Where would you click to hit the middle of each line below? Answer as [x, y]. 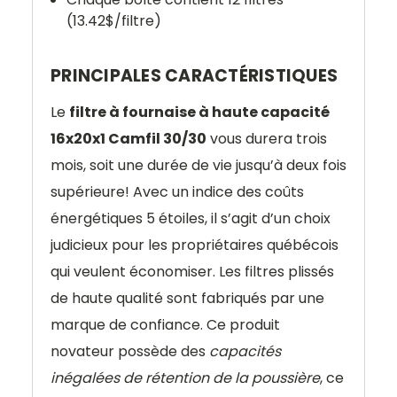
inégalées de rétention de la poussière [185, 378]
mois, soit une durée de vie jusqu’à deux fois [198, 165]
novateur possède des [130, 351]
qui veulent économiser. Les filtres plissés [192, 271]
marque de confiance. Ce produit [165, 324]
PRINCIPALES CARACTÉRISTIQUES [194, 75]
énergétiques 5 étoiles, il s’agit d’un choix [191, 218]
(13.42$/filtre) [114, 20]
